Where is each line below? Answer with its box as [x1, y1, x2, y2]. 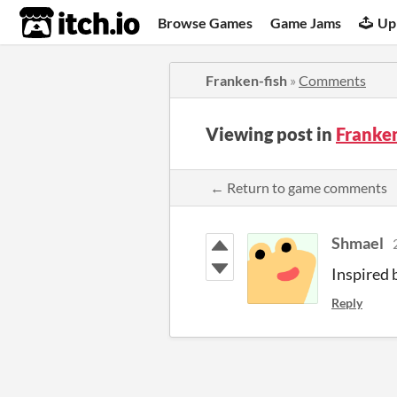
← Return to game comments [210, 179, 387, 196]
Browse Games [158, 13, 253, 31]
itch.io [19, 5, 97, 41]
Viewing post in [206, 123, 336, 144]
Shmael [331, 233, 384, 253]
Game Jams [270, 13, 342, 31]
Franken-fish [206, 72, 287, 89]
